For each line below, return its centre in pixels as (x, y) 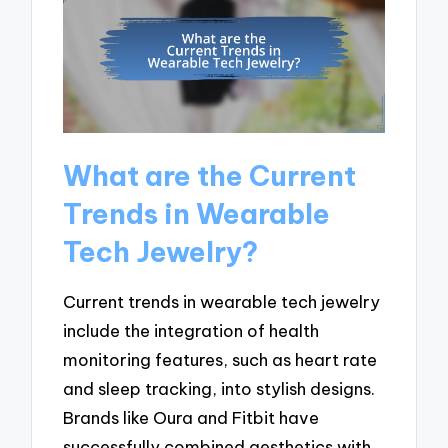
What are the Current (210, 176)
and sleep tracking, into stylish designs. (219, 389)
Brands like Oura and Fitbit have (191, 418)
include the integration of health (191, 331)
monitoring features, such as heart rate (220, 360)
